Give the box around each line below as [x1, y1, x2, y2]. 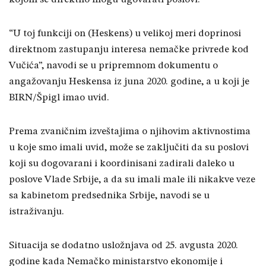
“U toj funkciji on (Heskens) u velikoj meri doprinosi [9, 28, 241, 39]
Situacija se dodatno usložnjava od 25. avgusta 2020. [9, 240, 238, 251]
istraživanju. [9, 207, 64, 217]
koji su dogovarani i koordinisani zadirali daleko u [9, 159, 235, 169]
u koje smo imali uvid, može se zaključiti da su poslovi [9, 142, 249, 153]
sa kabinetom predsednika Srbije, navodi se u [9, 191, 210, 201]
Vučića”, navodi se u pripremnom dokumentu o [9, 61, 218, 71]
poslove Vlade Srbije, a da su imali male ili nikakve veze [9, 175, 255, 185]
